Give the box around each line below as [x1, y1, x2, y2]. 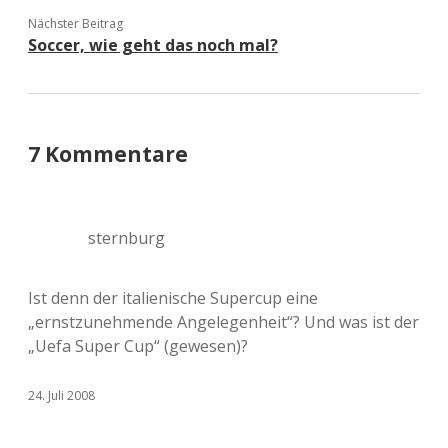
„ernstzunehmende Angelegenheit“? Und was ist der [28, 311, 419, 333]
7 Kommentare [28, 140, 188, 168]
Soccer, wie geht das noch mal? [28, 34, 278, 56]
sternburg [88, 227, 165, 249]
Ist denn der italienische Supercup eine [28, 287, 318, 309]
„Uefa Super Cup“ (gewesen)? [28, 335, 248, 357]
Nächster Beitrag [28, 15, 123, 32]
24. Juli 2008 [28, 387, 95, 404]
